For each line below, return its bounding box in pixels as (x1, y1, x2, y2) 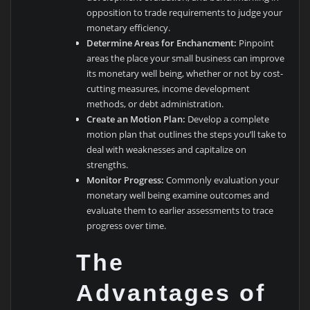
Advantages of (76, 280, 266, 307)
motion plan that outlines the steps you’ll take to (86, 127, 286, 140)
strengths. (86, 158, 128, 171)
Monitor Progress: (86, 173, 164, 186)
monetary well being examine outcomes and (86, 188, 269, 201)
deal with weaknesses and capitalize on (86, 143, 246, 156)
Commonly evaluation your (163, 173, 279, 186)
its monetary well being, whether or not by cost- (86, 66, 283, 80)
